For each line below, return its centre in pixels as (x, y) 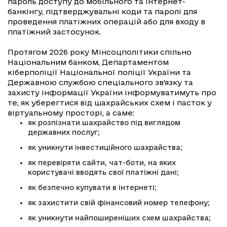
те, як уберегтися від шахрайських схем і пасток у (110, 103)
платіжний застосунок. (54, 32)
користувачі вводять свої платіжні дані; (103, 173)
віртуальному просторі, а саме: (71, 113)
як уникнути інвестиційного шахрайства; (105, 148)
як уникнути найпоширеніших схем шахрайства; (119, 218)
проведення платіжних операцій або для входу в (106, 22)
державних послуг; (64, 133)
